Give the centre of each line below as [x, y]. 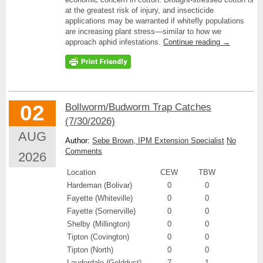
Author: [79, 141]
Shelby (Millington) [98, 224]
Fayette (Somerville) [101, 211]
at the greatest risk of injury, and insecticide [139, 10]
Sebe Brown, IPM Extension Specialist [158, 141]
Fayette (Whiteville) [100, 198]
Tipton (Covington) [98, 237]
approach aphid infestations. [114, 42]
